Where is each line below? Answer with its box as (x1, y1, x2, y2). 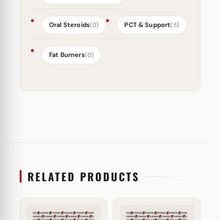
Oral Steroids (49, 21, 90, 29)
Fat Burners (49, 51, 85, 59)
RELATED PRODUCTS (27, 168, 139, 184)
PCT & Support (124, 21, 171, 29)
